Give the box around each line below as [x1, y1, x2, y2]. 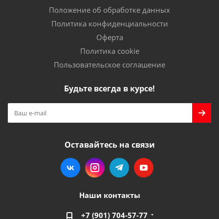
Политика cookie [80, 46, 139, 56]
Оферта [96, 32, 123, 42]
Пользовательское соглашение [54, 60, 165, 69]
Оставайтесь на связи [64, 139, 155, 150]
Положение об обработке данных [49, 5, 170, 15]
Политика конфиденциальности [51, 19, 168, 28]
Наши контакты [79, 190, 140, 200]
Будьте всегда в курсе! [64, 83, 155, 94]
